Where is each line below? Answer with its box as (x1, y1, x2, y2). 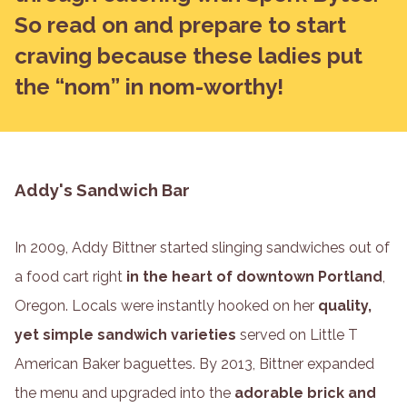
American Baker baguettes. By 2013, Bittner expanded (15, 354, 374, 372)
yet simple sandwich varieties (15, 325, 236, 343)
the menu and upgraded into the (15, 383, 234, 402)
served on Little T (236, 325, 358, 343)
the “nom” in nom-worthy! (15, 74, 283, 101)
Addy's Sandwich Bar (15, 179, 190, 200)
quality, (318, 296, 372, 314)
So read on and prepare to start (15, 12, 346, 39)
